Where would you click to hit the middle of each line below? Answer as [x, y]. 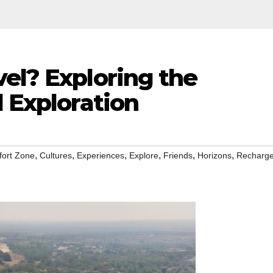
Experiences [101, 156]
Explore [144, 156]
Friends [178, 156]
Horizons [214, 156]
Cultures [56, 156]
